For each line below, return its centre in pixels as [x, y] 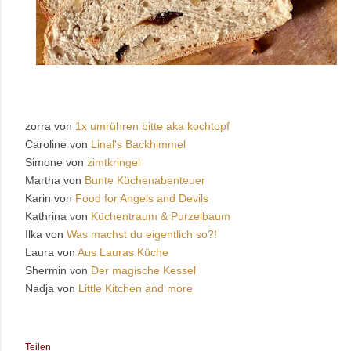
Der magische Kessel [143, 270]
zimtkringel [114, 162]
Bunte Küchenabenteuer [145, 180]
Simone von [56, 162]
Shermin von [58, 270]
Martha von [55, 180]
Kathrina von [58, 216]
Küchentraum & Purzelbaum [161, 216]
